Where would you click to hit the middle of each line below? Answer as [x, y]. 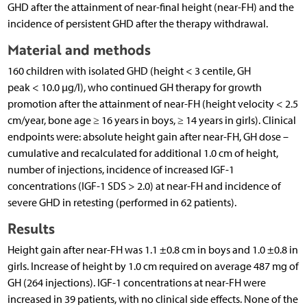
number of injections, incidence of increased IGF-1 [121, 170]
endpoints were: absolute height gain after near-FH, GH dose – [148, 137]
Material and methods [79, 50]
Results [31, 229]
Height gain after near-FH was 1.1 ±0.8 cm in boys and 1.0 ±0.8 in [152, 250]
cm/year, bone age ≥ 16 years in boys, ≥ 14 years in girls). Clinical [151, 121]
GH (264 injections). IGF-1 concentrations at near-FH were [136, 283]
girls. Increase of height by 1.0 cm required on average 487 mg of [153, 267]
